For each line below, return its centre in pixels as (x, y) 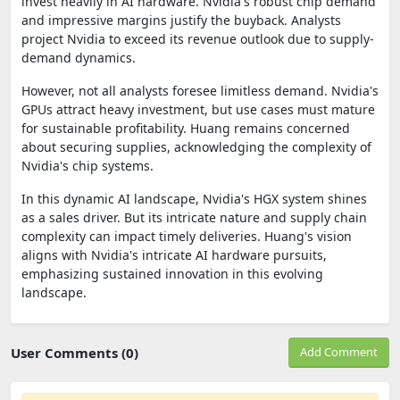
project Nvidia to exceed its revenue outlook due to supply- (198, 38)
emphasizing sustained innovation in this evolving (172, 273)
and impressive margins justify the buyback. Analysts (181, 20)
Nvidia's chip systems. (87, 165)
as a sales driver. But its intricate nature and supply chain (194, 217)
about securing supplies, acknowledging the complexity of (196, 146)
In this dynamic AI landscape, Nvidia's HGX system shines (194, 198)
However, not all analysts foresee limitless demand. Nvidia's (200, 90)
